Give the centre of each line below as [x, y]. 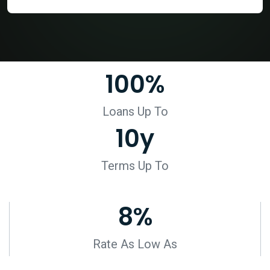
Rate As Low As [135, 244]
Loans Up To [135, 111]
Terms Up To [135, 166]
